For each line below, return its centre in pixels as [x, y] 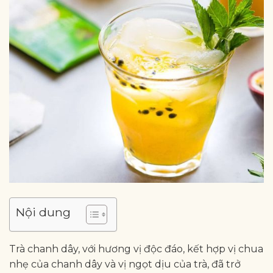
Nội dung [43, 212]
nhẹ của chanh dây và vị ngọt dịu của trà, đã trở [125, 264]
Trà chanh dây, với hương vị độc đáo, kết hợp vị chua [136, 249]
